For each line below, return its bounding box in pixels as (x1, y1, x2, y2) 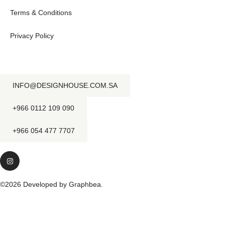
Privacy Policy (10, 32, 54, 40)
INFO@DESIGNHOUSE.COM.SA (13, 81, 118, 89)
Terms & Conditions (10, 9, 72, 17)
